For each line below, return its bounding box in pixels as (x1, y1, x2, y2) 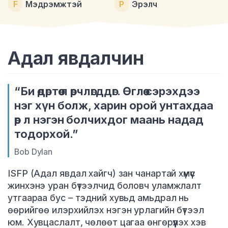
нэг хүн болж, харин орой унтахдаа (14, 98, 214, 112)
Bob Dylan (14, 146, 53, 157)
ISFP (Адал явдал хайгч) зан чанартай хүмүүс (8, 167, 195, 179)
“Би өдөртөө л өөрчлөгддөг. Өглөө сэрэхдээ (14, 84, 200, 98)
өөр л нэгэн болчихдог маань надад (14, 112, 204, 126)
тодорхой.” (14, 127, 78, 140)
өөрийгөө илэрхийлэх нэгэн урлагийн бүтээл (8, 204, 204, 215)
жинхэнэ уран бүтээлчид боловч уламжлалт (8, 180, 202, 191)
